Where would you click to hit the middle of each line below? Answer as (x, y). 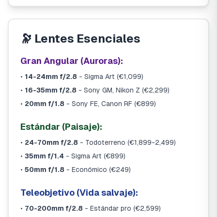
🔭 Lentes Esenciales (80, 39)
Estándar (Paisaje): (61, 127)
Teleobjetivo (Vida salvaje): (79, 193)
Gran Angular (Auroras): (72, 61)
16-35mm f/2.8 (51, 90)
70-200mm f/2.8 (54, 208)
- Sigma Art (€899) (95, 156)
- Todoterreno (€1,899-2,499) (127, 142)
